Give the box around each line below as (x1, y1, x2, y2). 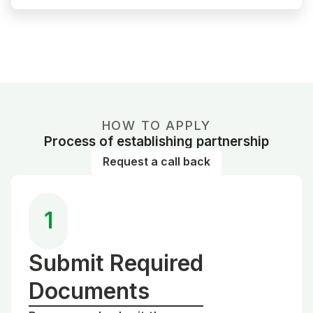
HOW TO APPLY (101, 117, 212, 133)
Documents (29, 277, 150, 305)
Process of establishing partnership (44, 133, 269, 150)
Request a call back (103, 154, 210, 168)
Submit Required (29, 249, 203, 277)
